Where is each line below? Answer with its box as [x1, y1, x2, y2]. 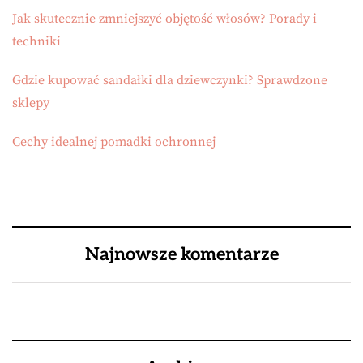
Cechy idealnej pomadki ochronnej [12, 134, 216, 150]
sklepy [12, 95, 49, 111]
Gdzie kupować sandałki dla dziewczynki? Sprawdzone [12, 72, 327, 88]
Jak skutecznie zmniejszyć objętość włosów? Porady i [12, 11, 317, 27]
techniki [12, 33, 61, 49]
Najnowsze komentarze [84, 244, 279, 265]
